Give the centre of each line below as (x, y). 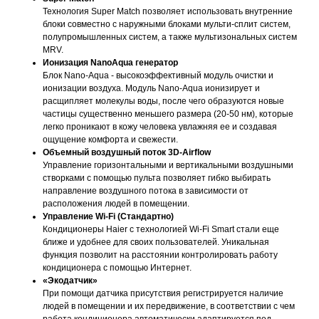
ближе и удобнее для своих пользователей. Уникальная (156, 242)
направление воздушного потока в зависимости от (146, 190)
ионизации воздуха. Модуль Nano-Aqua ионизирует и (151, 88)
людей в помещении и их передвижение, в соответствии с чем (169, 306)
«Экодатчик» (70, 280)
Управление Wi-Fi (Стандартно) (108, 216)
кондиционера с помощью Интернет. (117, 267)
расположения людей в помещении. (116, 203)
